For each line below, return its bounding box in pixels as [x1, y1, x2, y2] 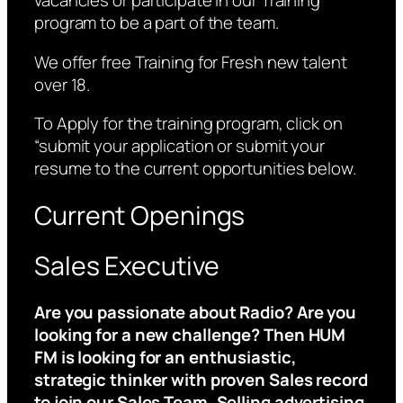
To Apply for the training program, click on [34, 112, 343, 136]
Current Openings [34, 197, 246, 233]
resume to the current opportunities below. [34, 157, 356, 181]
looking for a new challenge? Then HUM [34, 323, 346, 347]
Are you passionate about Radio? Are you [34, 300, 357, 325]
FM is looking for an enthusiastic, [34, 345, 297, 370]
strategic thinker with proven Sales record [34, 368, 368, 392]
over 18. [34, 72, 91, 96]
